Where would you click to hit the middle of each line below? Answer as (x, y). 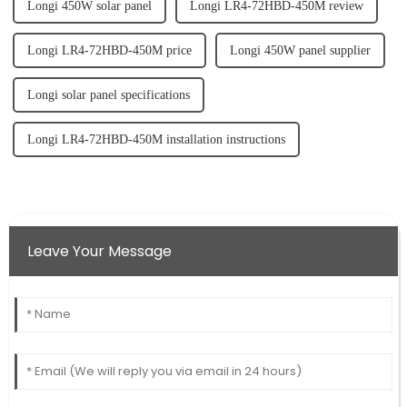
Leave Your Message (99, 252)
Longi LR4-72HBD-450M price (109, 51)
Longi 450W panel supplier (300, 51)
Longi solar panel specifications (108, 95)
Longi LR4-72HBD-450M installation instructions (156, 140)
